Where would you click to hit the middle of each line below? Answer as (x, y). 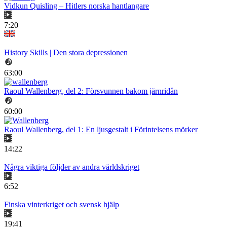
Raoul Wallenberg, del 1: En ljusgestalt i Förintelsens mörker (101, 130)
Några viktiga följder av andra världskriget (72, 167)
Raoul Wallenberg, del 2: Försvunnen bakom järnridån (91, 91)
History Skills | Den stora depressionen (66, 53)
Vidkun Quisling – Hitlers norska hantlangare (77, 6)
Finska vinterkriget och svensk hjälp (62, 205)
